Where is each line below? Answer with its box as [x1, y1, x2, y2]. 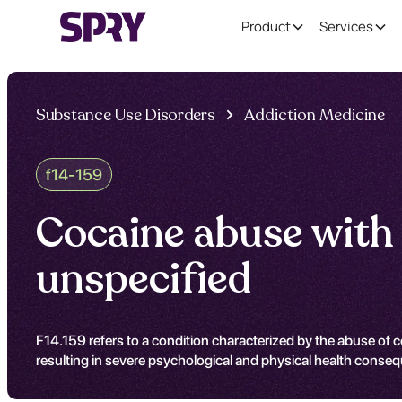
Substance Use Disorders [36, 104, 215, 126]
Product [241, 17, 291, 36]
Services [319, 17, 373, 36]
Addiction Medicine [243, 104, 385, 126]
